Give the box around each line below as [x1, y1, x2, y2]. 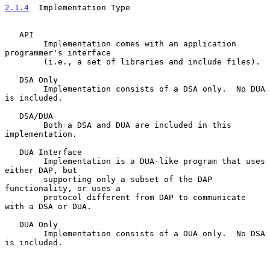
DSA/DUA [5, 111, 19, 121]
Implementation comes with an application [5, 39, 43, 48]
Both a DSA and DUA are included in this [5, 120, 43, 130]
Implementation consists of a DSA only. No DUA [5, 84, 43, 93]
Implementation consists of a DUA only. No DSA [5, 228, 43, 238]
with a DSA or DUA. [5, 201, 92, 211]
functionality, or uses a [5, 183, 121, 193]
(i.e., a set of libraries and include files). [5, 57, 43, 66]
